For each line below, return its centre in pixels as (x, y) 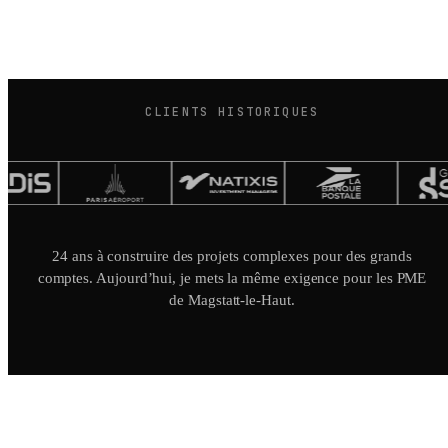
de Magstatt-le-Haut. (232, 300)
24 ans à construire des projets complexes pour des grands (232, 256)
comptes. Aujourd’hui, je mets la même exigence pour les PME (232, 278)
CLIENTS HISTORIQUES (232, 112)
